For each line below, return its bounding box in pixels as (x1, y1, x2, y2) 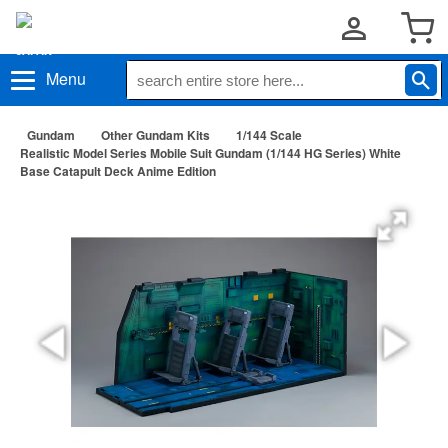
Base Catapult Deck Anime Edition (20, 162, 216, 180)
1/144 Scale (236, 126, 302, 144)
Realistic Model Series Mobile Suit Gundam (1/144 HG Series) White (20, 144, 401, 162)
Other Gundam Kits (101, 126, 210, 144)
